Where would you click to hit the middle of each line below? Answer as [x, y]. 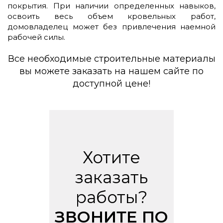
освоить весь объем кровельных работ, [111, 16]
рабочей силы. [37, 37]
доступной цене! [111, 83]
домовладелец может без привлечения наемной [111, 26]
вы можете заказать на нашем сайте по [111, 71]
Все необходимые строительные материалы [111, 58]
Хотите [111, 157]
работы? [111, 197]
